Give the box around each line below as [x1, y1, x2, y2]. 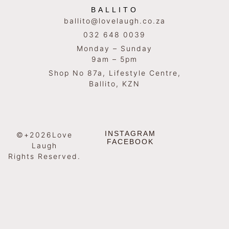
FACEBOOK [106, 137, 154, 146]
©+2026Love [16, 130, 73, 139]
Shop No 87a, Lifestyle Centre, [48, 68, 181, 77]
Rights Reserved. [8, 151, 81, 161]
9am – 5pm [91, 54, 138, 63]
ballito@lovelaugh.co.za [63, 16, 166, 25]
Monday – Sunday [77, 43, 152, 53]
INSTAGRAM [104, 129, 156, 138]
